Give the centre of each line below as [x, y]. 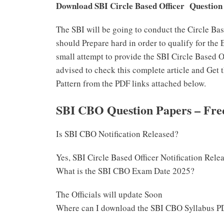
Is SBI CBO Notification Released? [117, 133]
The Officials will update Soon [109, 194]
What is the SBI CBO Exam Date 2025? [125, 170]
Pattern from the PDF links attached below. [131, 83]
